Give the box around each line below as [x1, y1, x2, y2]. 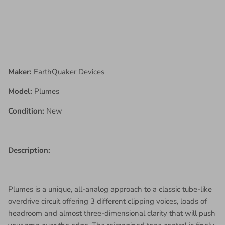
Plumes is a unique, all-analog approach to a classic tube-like [8, 184, 212, 194]
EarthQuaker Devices [34, 66, 104, 77]
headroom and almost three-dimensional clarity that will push [8, 208, 215, 218]
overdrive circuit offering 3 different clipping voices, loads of [8, 196, 207, 206]
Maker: [8, 66, 34, 77]
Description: [8, 145, 52, 155]
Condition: [8, 105, 44, 116]
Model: [8, 86, 34, 96]
